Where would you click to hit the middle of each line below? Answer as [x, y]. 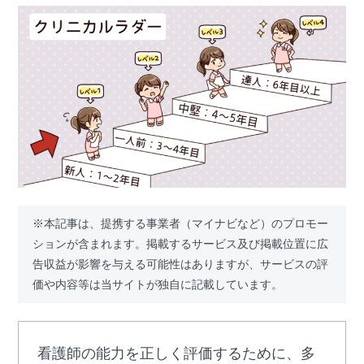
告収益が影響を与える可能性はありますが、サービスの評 [181, 264]
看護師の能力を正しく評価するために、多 [176, 353]
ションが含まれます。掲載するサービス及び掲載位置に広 [181, 243]
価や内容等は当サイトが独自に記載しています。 [158, 284]
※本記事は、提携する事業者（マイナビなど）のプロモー [181, 223]
